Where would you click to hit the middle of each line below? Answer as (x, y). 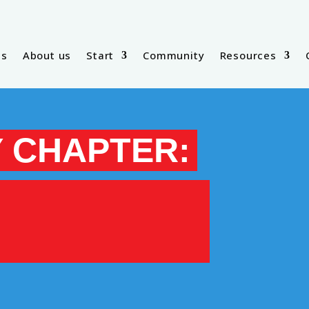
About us (47, 55)
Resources (248, 55)
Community (174, 55)
